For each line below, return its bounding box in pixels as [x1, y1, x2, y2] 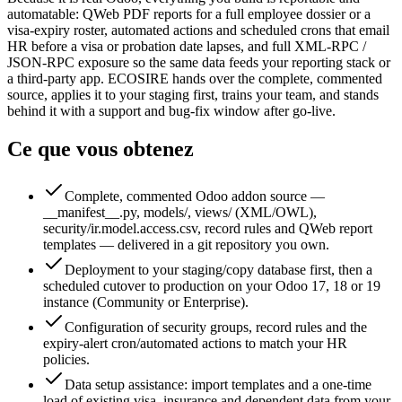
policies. [43, 352, 90, 367]
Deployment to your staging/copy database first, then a [65, 262, 372, 277]
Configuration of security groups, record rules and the [65, 319, 367, 335]
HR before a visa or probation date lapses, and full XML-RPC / [7, 39, 366, 55]
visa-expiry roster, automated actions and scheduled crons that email [7, 22, 389, 39]
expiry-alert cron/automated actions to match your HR [43, 336, 347, 351]
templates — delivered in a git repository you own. [43, 237, 329, 252]
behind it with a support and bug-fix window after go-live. [7, 103, 336, 119]
